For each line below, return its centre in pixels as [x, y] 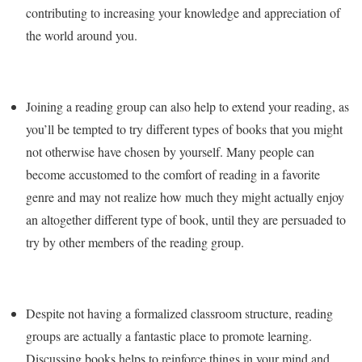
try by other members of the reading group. [135, 242]
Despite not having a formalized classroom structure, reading [179, 313]
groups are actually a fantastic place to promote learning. [169, 336]
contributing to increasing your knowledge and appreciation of [183, 13]
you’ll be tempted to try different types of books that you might [184, 129]
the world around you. [82, 35]
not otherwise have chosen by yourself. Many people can [170, 152]
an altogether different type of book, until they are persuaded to [186, 219]
